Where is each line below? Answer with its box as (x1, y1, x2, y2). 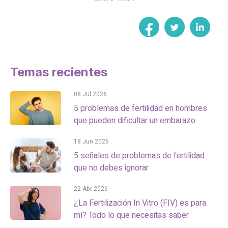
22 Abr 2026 (74, 184, 108, 194)
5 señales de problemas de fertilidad (74, 150, 205, 162)
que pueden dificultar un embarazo (74, 115, 195, 127)
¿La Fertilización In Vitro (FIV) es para (74, 197, 206, 210)
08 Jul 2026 (74, 90, 107, 99)
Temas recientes (10, 65, 107, 80)
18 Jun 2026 (74, 137, 109, 147)
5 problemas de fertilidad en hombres (74, 102, 207, 115)
